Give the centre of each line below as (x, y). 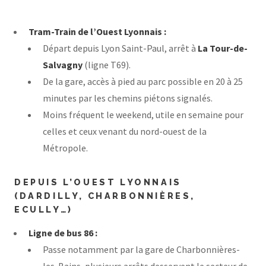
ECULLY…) (44, 209)
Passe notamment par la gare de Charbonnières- (141, 250)
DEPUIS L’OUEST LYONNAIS (98, 182)
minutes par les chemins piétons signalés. (128, 98)
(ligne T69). (107, 64)
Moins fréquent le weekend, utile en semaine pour (143, 114)
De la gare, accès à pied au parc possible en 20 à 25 (143, 81)
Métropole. (65, 148)
